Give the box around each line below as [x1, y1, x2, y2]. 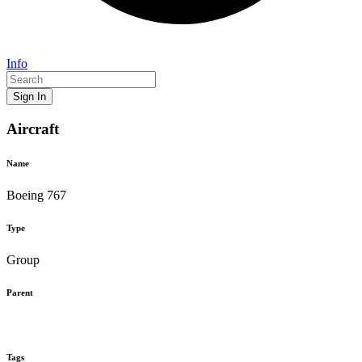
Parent [6, 287, 33, 297]
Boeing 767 [6, 187, 66, 202]
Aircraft [6, 120, 59, 137]
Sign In [13, 90, 46, 103]
